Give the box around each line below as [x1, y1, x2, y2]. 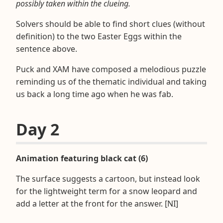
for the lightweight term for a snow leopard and [16, 185, 197, 197]
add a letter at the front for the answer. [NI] [16, 198, 178, 209]
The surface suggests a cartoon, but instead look [16, 173, 200, 184]
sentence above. [16, 43, 77, 54]
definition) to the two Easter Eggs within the [16, 30, 182, 42]
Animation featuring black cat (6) [16, 152, 148, 164]
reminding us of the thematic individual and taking [16, 76, 207, 87]
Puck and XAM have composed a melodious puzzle [16, 63, 206, 75]
